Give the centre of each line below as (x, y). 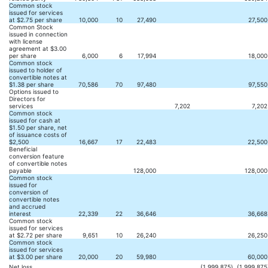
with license (26, 41)
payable (20, 170)
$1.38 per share (31, 84)
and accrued (27, 206)
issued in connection (38, 34)
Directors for (27, 99)
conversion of (29, 192)
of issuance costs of (38, 135)
